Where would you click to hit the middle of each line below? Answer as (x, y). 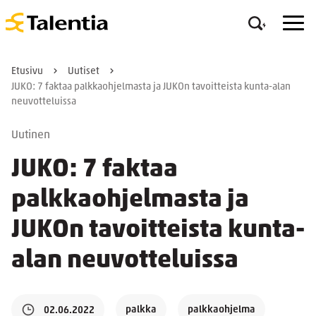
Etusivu (27, 72)
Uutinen (31, 135)
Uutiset (84, 72)
